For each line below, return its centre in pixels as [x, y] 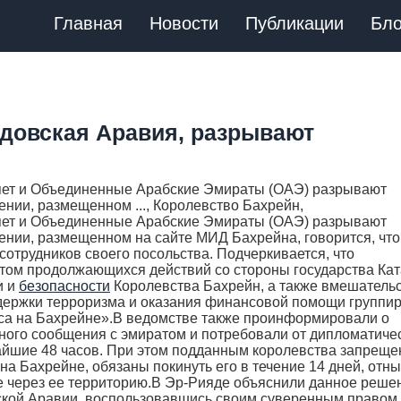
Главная [88, 23]
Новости [184, 23]
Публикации [294, 23]
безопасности [64, 286]
